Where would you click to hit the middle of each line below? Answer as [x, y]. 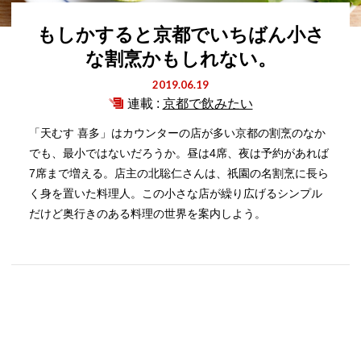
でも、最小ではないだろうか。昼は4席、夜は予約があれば [179, 153]
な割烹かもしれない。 [180, 59]
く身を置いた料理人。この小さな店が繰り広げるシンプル [176, 193]
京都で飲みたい [207, 104]
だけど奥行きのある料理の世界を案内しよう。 [148, 214]
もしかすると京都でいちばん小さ [180, 35]
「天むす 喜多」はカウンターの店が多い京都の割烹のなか [178, 133]
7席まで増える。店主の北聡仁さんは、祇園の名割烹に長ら [179, 173]
